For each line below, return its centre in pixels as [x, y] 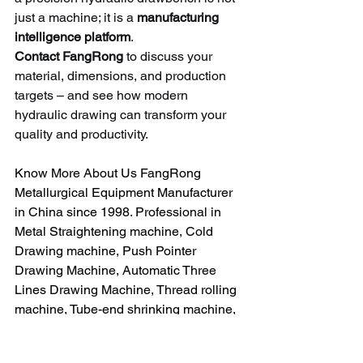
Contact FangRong [69, 56]
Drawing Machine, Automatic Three [117, 270]
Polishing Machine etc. [79, 348]
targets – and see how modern [103, 95]
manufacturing [179, 17]
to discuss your [169, 56]
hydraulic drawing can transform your [122, 114]
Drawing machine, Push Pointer [107, 250]
